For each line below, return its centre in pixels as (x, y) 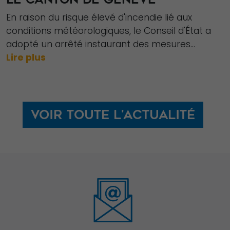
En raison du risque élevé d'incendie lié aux (99, 17)
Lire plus (26, 57)
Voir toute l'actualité (113, 114)
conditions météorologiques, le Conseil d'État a (109, 31)
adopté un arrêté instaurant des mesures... (101, 44)
